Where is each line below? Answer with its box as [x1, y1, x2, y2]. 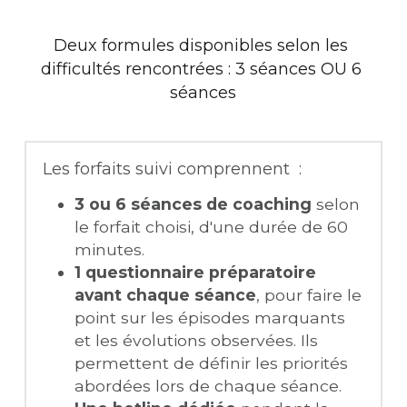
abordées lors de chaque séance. [74, 376, 342, 396]
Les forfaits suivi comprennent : [42, 158, 302, 179]
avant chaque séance [74, 285, 256, 305]
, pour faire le [255, 285, 362, 305]
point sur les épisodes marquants [74, 308, 345, 328]
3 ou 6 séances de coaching [74, 194, 316, 214]
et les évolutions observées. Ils [74, 331, 318, 351]
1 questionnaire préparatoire [74, 263, 316, 283]
